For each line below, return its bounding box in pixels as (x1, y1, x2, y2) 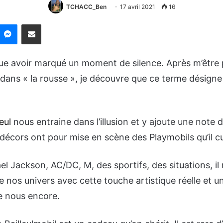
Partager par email (41, 20, 57, 28)
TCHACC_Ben (66, 2, 107, 10)
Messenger (17, 20, 52, 28)
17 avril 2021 (119, 2, 155, 10)
